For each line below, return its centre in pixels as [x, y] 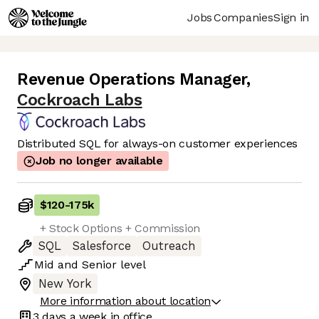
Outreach [169, 246]
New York [65, 284]
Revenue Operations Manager [132, 80]
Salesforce [102, 246]
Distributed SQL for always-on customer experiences [157, 144]
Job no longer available [99, 161]
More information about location [126, 301]
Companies [244, 17]
